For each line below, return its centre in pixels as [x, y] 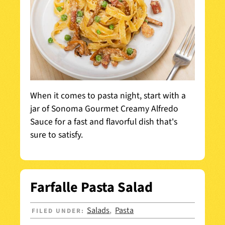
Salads [98, 210]
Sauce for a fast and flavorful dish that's [104, 122]
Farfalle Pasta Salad [91, 187]
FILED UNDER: [60, 211]
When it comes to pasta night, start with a [108, 95]
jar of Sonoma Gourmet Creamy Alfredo [104, 108]
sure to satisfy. [58, 135]
